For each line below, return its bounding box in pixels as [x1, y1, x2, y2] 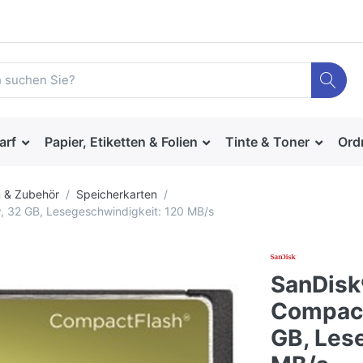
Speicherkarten [76, 187, 157, 202]
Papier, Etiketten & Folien [44, 134, 198, 151]
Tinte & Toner [225, 134, 310, 151]
